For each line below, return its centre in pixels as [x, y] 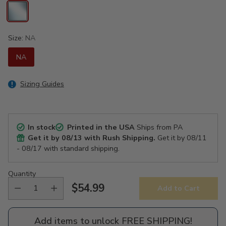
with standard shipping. [81, 148]
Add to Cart [179, 188]
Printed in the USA [101, 127]
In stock [42, 127]
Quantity [22, 173]
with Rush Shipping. [119, 137]
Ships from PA [158, 127]
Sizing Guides [42, 83]
